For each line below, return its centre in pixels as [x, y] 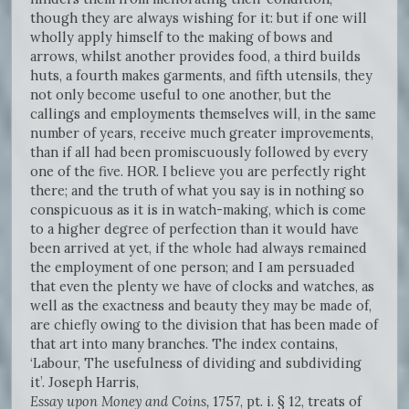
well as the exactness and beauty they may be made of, [201, 305]
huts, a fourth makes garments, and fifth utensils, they [201, 75]
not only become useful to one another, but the [181, 94]
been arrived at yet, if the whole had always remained [199, 247]
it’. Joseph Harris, [84, 382]
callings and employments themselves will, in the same [203, 113]
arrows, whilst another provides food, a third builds [195, 56]
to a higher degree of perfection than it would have [194, 228]
